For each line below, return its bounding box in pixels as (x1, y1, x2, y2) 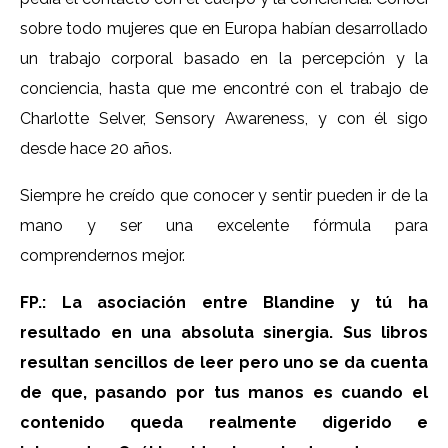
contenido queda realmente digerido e (20, 412, 428, 432)
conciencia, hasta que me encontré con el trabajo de (20, 78, 428, 98)
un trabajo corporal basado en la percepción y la (20, 48, 428, 68)
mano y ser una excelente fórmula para (20, 215, 428, 235)
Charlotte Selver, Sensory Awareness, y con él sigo (20, 108, 428, 128)
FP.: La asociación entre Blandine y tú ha (20, 292, 428, 312)
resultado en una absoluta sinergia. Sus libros (20, 322, 428, 342)
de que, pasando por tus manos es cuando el (20, 382, 428, 402)
